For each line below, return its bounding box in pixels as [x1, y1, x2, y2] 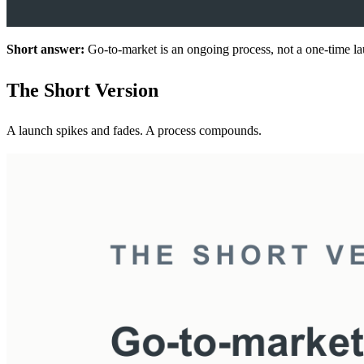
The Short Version [6, 79, 158, 101]
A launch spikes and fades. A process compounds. [6, 123, 262, 137]
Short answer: [6, 41, 84, 56]
